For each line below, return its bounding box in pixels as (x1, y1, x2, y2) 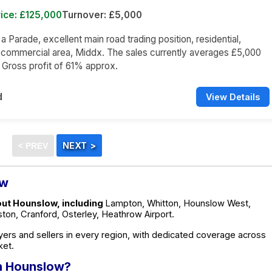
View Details (206, 91, 260, 102)
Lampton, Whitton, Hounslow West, (105, 197, 251, 209)
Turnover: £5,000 (62, 8, 142, 21)
